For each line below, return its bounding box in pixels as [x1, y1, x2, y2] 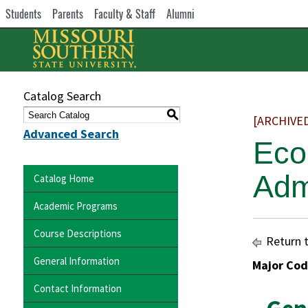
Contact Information [34, 281, 122, 295]
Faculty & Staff [94, 5, 155, 22]
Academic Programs [34, 199, 118, 212]
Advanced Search [23, 126, 119, 142]
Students [5, 5, 41, 22]
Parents [52, 5, 83, 22]
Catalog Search [23, 88, 101, 104]
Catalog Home [34, 171, 94, 185]
